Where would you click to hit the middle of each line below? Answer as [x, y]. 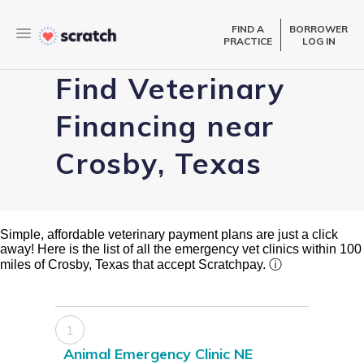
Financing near [165, 126]
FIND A [248, 28]
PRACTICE [248, 41]
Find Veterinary [170, 89]
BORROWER [318, 28]
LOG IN [318, 41]
